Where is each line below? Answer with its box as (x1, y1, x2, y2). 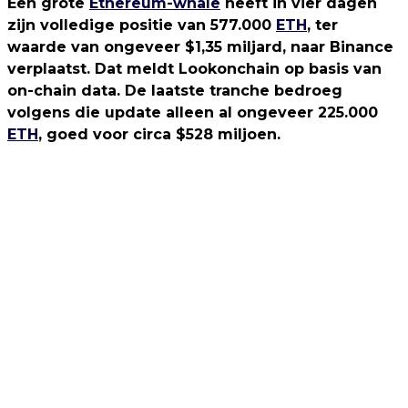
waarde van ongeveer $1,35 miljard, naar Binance (7, 38, 393, 56)
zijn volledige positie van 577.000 (7, 16, 276, 34)
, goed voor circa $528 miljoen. (38, 126, 280, 143)
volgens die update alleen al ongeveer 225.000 (7, 104, 378, 121)
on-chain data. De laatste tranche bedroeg (7, 82, 342, 99)
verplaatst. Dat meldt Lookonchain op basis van (7, 60, 382, 77)
